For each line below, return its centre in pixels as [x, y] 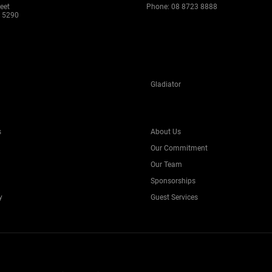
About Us [166, 132]
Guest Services [174, 197]
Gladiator [166, 84]
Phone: [159, 7]
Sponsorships [173, 181]
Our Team [166, 165]
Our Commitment [179, 148]
